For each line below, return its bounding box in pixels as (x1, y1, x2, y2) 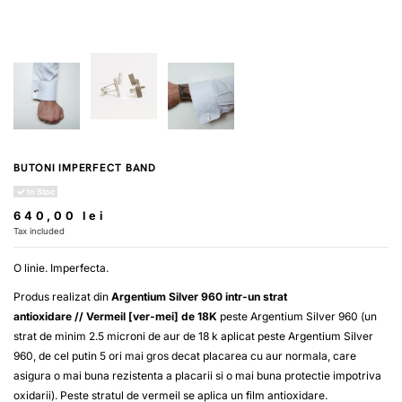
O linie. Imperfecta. (13, 261, 111, 275)
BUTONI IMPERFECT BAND (13, 161, 156, 176)
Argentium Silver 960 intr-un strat (111, 289, 287, 303)
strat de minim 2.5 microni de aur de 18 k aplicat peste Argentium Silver (13, 328, 373, 343)
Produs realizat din (13, 289, 111, 303)
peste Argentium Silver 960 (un (220, 309, 377, 323)
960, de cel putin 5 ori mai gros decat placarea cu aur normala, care (13, 348, 356, 363)
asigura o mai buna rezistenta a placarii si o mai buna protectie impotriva (13, 368, 381, 382)
